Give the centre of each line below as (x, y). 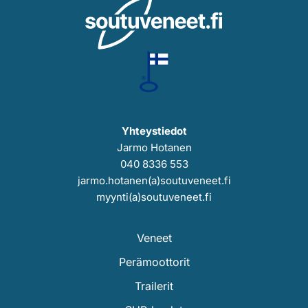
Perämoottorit (154, 262)
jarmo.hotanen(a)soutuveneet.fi (154, 181)
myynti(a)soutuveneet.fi (154, 197)
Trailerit (154, 286)
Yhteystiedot (154, 131)
